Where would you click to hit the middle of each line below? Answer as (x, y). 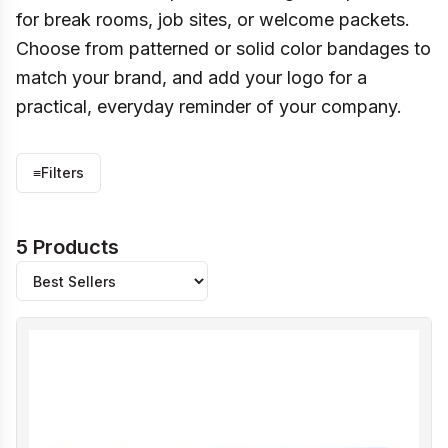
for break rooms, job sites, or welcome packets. (213, 19)
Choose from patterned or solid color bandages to (223, 48)
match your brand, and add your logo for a (191, 77)
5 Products (67, 247)
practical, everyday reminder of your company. (209, 106)
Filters (62, 172)
